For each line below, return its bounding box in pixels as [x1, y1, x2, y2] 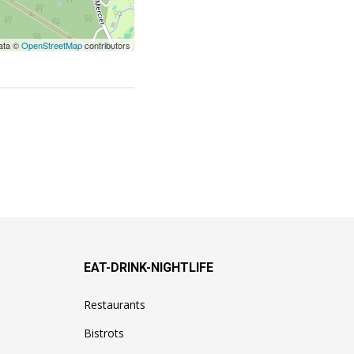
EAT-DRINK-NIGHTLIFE [84, 259, 213, 275]
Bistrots [84, 325, 124, 341]
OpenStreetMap [21, 38, 82, 51]
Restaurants [84, 296, 145, 312]
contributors [81, 38, 130, 51]
